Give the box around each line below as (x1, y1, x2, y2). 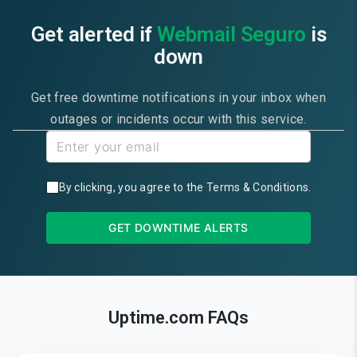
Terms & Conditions (206, 181, 309, 194)
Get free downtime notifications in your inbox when (30, 90, 326, 105)
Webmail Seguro (156, 22, 307, 46)
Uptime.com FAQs (108, 308, 249, 328)
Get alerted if (30, 22, 157, 46)
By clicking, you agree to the (58, 181, 204, 194)
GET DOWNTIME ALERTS (108, 221, 249, 234)
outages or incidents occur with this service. (50, 112, 307, 127)
